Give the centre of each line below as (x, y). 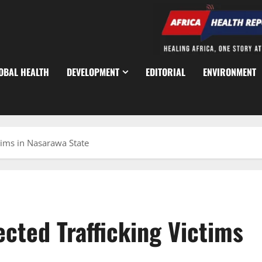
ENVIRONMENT (230, 72)
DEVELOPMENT (93, 72)
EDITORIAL (166, 72)
